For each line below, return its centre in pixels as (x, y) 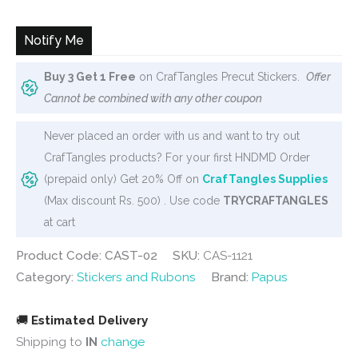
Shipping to (51, 342)
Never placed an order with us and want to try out (172, 135)
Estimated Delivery (89, 320)
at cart (60, 222)
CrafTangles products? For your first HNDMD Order (177, 157)
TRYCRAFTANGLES (276, 200)
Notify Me (54, 41)
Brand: (231, 277)
